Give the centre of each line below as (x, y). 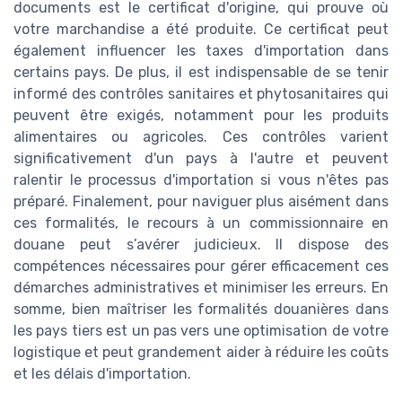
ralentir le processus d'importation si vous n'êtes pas (201, 180)
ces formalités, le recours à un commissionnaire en (201, 223)
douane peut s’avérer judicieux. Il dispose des (201, 245)
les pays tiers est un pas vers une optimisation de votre (201, 331)
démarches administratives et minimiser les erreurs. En (201, 288)
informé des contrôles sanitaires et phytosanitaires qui (201, 94)
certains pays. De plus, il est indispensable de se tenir (201, 73)
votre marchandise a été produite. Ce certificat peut (201, 30)
